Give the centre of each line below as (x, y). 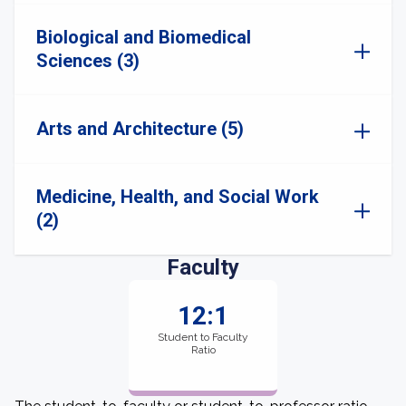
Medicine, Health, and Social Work (178, 197)
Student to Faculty (203, 337)
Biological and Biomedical (144, 37)
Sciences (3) (88, 61)
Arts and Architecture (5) (140, 129)
